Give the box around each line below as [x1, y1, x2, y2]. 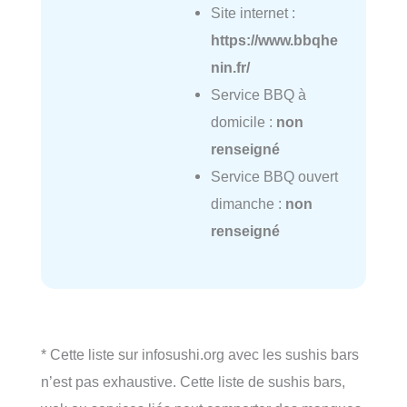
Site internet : [210, 4, 295, 21]
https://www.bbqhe [210, 31, 338, 48]
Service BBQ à [210, 85, 306, 103]
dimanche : [210, 194, 285, 212]
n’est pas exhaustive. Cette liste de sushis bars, [41, 372, 345, 390]
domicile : [210, 113, 276, 130]
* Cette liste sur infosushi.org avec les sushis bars [41, 345, 359, 362]
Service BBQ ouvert [210, 167, 338, 184]
